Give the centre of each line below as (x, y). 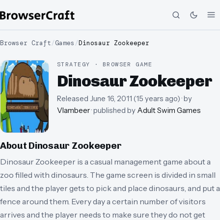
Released (73, 99)
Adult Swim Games (169, 110)
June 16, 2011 (111, 99)
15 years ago (157, 99)
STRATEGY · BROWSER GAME (105, 64)
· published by (113, 110)
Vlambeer (73, 110)
